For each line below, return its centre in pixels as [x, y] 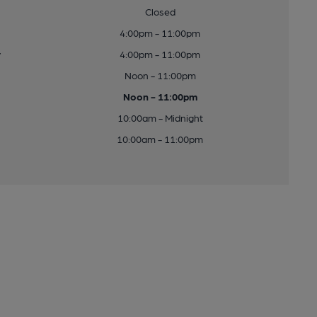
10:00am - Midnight [160, 117]
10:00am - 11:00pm [160, 139]
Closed [160, 11]
